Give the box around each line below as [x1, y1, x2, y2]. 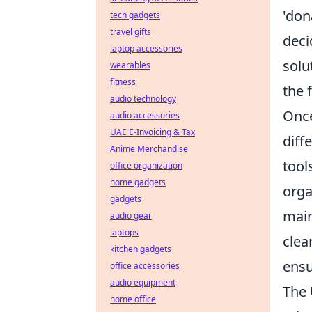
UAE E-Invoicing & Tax [110, 126, 195, 138]
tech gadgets [110, 9, 160, 21]
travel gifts [110, 26, 151, 38]
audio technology [110, 93, 176, 104]
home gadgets [110, 176, 166, 188]
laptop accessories [110, 42, 182, 54]
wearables [110, 59, 150, 71]
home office [110, 293, 156, 305]
